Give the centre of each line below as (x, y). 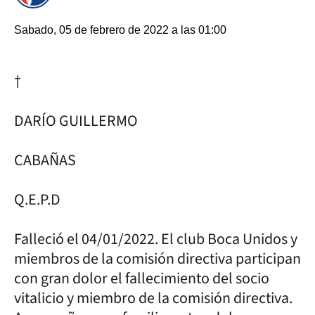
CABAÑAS (45, 160)
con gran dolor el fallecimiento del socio (142, 278)
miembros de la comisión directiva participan (157, 259)
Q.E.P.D (37, 200)
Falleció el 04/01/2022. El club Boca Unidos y (156, 239)
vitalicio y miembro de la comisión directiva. (153, 298)
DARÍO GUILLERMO (77, 121)
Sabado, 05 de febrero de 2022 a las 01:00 (120, 30)
